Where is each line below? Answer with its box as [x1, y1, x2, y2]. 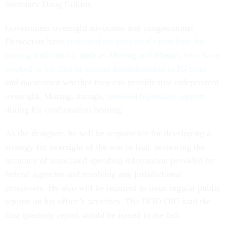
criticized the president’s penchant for [67, 36, 204, 47]
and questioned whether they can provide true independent [5, 77, 219, 88]
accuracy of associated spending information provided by [5, 155, 214, 166]
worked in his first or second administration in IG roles [5, 64, 207, 74]
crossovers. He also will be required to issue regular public [5, 183, 220, 193]
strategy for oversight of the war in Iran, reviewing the [5, 142, 205, 152]
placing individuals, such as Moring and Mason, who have [5, 50, 219, 61]
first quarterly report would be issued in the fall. [5, 210, 184, 220]
